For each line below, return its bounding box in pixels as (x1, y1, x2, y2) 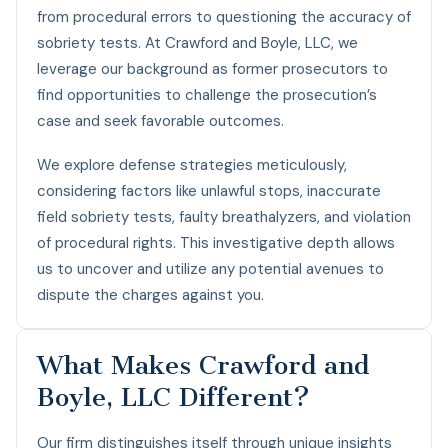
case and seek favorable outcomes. (37, 110, 284, 131)
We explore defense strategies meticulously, (37, 154, 347, 175)
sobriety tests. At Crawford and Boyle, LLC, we (37, 32, 358, 53)
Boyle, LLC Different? (37, 381, 310, 413)
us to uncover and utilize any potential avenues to (37, 258, 384, 279)
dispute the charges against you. (37, 284, 264, 305)
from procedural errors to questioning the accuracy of (37, 6, 411, 27)
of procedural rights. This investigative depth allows (37, 232, 395, 253)
